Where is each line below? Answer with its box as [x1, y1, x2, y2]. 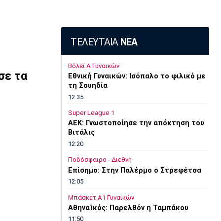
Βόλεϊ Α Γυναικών [68, 62, 119, 70]
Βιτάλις [68, 128, 95, 137]
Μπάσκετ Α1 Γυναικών [68, 193, 134, 201]
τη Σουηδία [68, 81, 108, 90]
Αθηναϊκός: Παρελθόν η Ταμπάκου [68, 204, 188, 213]
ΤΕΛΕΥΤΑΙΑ [71, 36, 120, 48]
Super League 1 [68, 109, 114, 116]
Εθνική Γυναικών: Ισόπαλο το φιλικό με [68, 72, 206, 81]
